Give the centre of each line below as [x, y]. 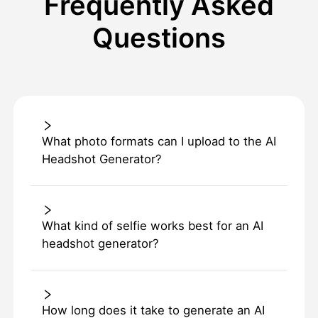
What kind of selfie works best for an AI [152, 226]
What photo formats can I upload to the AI [159, 142]
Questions [159, 38]
